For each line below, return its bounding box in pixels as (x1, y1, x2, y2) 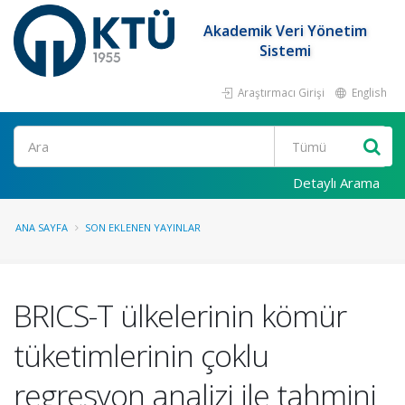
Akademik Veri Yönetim (203, 21, 368, 41)
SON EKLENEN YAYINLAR (85, 221, 201, 234)
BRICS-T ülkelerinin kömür (14, 295, 346, 336)
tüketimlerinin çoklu (14, 334, 268, 376)
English (349, 85, 387, 99)
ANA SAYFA (15, 221, 68, 234)
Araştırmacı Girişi (235, 85, 325, 99)
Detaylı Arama (293, 174, 380, 192)
